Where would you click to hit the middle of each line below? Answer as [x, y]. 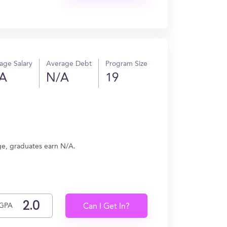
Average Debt [69, 64]
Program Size [126, 64]
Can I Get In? [107, 207]
